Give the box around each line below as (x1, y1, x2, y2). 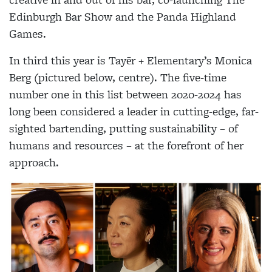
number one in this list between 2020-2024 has (9, 86, 242, 103)
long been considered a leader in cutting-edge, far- (9, 103, 259, 120)
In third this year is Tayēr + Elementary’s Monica (9, 52, 252, 69)
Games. (9, 25, 46, 42)
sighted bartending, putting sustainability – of (9, 120, 238, 137)
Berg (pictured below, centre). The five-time (9, 69, 226, 86)
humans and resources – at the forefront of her (9, 137, 243, 154)
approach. (9, 154, 59, 171)
